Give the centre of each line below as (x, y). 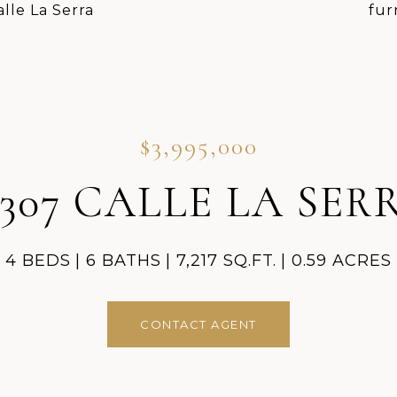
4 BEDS (38, 261)
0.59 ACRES (342, 261)
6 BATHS (124, 261)
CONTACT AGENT (198, 324)
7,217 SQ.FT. (226, 261)
